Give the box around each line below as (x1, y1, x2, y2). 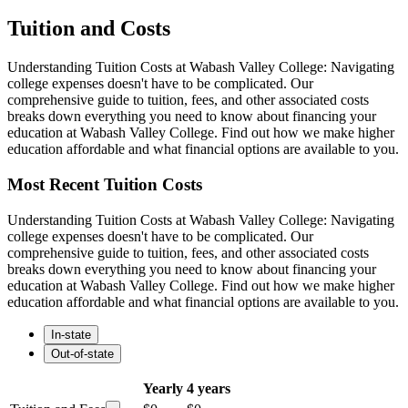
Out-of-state (51, 346, 114, 361)
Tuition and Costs (7, 16, 170, 41)
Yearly (143, 380, 183, 396)
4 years (187, 380, 230, 396)
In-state (51, 327, 91, 342)
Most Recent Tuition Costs (7, 174, 202, 194)
